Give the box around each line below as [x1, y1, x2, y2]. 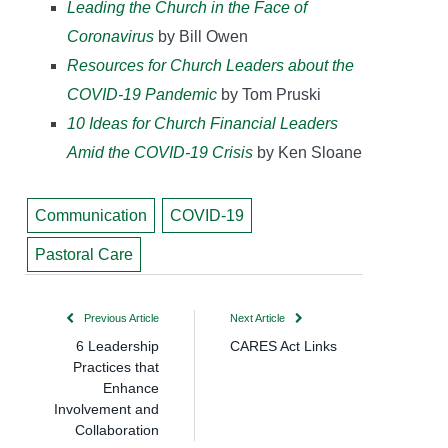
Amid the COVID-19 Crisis [67, 143, 253, 161]
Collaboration [75, 422, 159, 439]
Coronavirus [67, 27, 154, 45]
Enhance [103, 380, 159, 397]
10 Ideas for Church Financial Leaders [67, 114, 338, 132]
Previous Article [81, 312, 159, 325]
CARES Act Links [230, 338, 337, 355]
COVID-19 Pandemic [67, 85, 217, 103]
